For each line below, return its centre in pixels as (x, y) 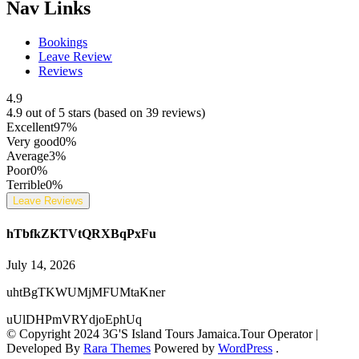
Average (28, 156)
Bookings (63, 42)
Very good (33, 142)
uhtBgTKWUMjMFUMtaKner (86, 292)
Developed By (45, 348)
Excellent (30, 127)
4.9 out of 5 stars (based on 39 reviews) (106, 113)
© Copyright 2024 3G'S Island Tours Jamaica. (123, 333)
